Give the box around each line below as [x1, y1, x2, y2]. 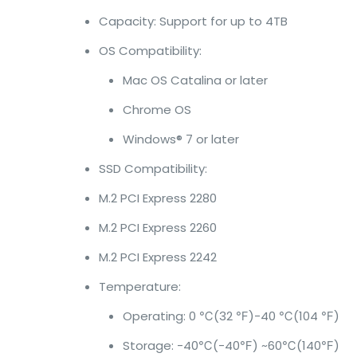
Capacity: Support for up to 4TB [98, 13, 288, 29]
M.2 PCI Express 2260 [98, 219, 217, 236]
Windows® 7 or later [122, 131, 239, 147]
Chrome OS [122, 101, 191, 118]
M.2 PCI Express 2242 [98, 249, 217, 265]
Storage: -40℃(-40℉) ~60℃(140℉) [122, 337, 339, 354]
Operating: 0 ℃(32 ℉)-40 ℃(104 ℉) [122, 308, 339, 324]
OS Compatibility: [98, 42, 202, 59]
